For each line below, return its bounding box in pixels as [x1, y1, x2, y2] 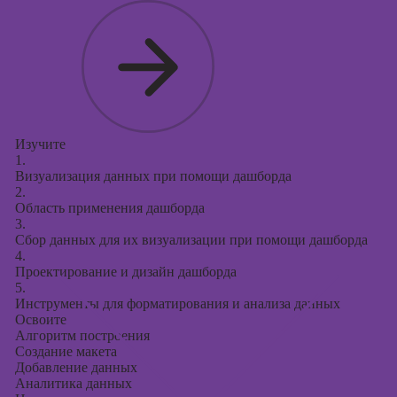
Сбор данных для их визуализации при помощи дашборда [14, 232, 368, 247]
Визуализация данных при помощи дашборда [14, 168, 292, 183]
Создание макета [14, 344, 117, 359]
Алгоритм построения [14, 328, 150, 343]
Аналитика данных [14, 376, 132, 391]
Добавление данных [14, 360, 137, 375]
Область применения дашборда [14, 200, 205, 215]
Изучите [14, 136, 66, 152]
